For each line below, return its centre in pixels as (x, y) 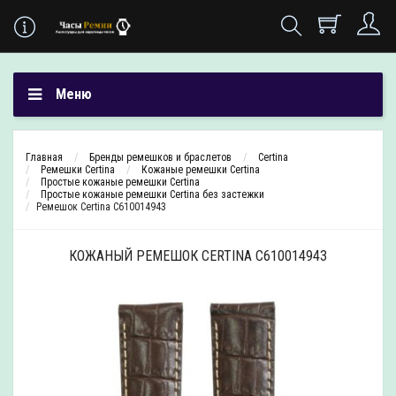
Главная (44, 157)
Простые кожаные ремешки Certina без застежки (152, 194)
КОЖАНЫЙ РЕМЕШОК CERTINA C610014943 (198, 256)
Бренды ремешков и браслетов (160, 157)
